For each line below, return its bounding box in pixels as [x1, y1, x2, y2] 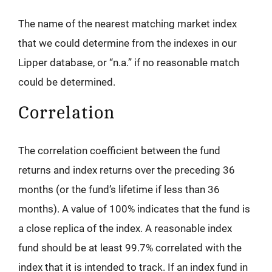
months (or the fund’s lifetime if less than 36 [18, 183, 220, 196]
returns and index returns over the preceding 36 [18, 164, 235, 177]
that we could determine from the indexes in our [18, 37, 237, 50]
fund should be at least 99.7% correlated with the [18, 242, 242, 254]
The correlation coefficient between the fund [18, 144, 220, 157]
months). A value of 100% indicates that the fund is [18, 203, 250, 216]
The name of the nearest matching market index [18, 18, 237, 30]
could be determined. [18, 76, 115, 89]
